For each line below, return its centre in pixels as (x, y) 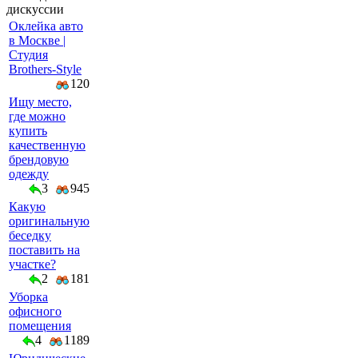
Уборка (28, 297)
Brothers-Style (45, 69)
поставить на (44, 250)
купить (28, 131)
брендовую (39, 159)
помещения (40, 326)
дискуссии (35, 9)
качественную (47, 145)
